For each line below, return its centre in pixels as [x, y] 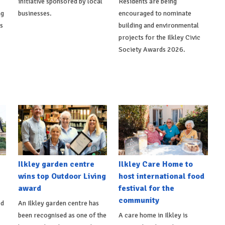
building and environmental [159, 26]
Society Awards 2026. [152, 50]
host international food [162, 177]
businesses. [35, 14]
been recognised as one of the [62, 215]
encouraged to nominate [155, 14]
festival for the [147, 189]
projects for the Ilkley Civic [160, 38]
